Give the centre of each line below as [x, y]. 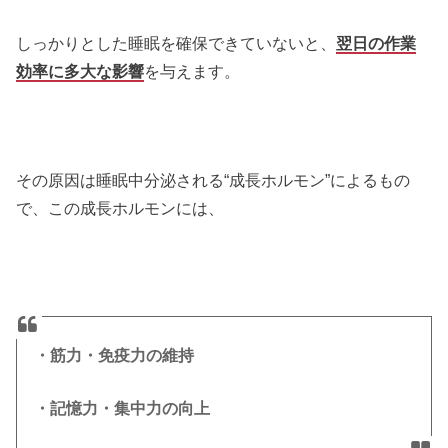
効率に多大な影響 [80, 71]
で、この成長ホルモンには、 [120, 208]
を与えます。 [192, 71]
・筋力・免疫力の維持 [114, 355]
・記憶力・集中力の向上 [122, 408]
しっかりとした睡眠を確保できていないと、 [176, 43]
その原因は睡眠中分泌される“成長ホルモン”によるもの [213, 180]
